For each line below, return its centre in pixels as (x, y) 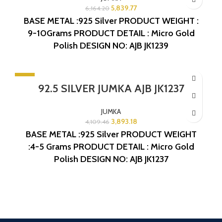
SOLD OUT (30, 91)
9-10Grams (50, 33)
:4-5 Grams (50, 146)
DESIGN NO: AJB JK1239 (124, 45)
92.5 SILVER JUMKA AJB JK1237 (111, 88)
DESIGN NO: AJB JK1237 (124, 159)
